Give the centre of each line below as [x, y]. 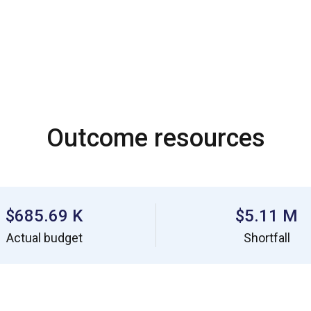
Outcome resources [155, 138]
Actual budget [44, 238]
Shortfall [267, 238]
